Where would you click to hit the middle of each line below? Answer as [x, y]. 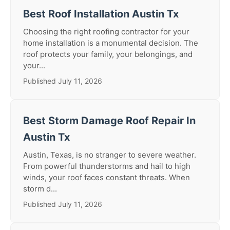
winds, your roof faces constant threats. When [107, 177]
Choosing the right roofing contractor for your [106, 32]
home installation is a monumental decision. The [111, 43]
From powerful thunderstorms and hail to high [107, 166]
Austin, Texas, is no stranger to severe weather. [110, 155]
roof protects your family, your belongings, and [108, 54]
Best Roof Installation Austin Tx [101, 14]
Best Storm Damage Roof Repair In [109, 121]
